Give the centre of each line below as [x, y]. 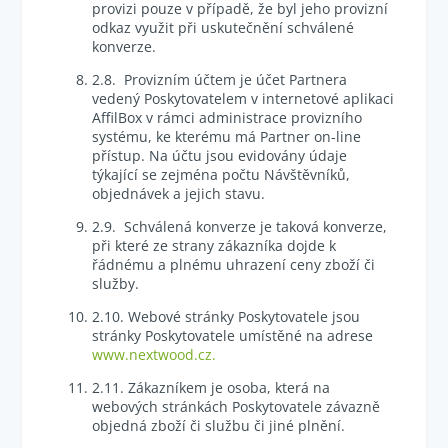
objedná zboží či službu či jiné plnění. [219, 425]
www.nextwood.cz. [154, 354]
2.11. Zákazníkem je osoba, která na [211, 387]
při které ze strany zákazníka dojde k [214, 245]
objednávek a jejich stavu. [179, 193]
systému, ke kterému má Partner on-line [227, 136]
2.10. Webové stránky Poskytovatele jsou [226, 316]
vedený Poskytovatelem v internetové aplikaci [243, 98]
